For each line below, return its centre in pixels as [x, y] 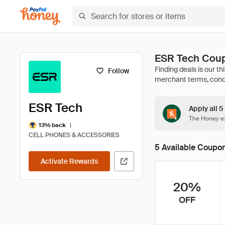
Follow [118, 71]
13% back [52, 125]
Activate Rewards [69, 161]
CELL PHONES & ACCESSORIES [74, 135]
